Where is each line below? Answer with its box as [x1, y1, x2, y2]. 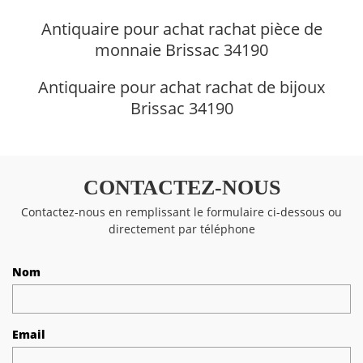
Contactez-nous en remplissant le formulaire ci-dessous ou [21, 203, 342, 220]
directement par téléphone [108, 220, 255, 237]
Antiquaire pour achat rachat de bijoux [38, 75, 325, 98]
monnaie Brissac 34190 [95, 38, 268, 61]
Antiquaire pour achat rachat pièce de [41, 17, 322, 40]
